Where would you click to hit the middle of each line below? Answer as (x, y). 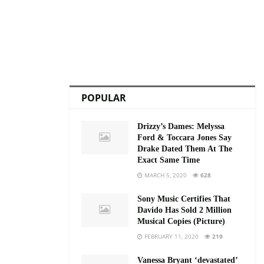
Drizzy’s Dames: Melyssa (181, 126)
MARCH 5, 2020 (165, 175)
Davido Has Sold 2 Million (184, 210)
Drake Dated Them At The (185, 148)
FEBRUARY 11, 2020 (171, 236)
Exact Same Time (169, 160)
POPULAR (104, 98)
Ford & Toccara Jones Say (184, 137)
